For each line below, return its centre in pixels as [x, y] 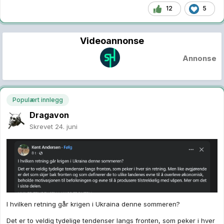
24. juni [66, 126]
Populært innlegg [38, 99]
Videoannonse [112, 40]
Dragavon [49, 115]
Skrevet [42, 126]
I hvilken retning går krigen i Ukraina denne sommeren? [93, 204]
